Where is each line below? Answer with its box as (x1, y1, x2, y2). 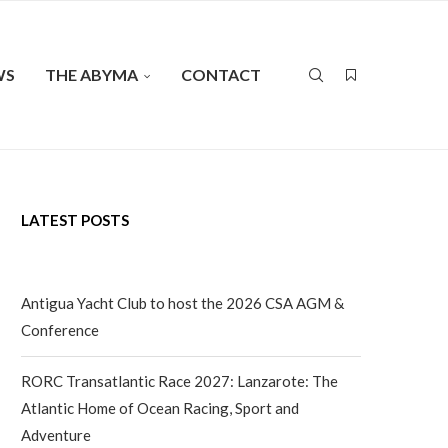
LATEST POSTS (21, 211, 129, 229)
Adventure (21, 426, 91, 444)
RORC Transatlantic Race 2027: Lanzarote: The (21, 372, 338, 390)
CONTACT (181, 65, 261, 84)
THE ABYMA (45, 65, 138, 84)
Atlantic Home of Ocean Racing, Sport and (21, 399, 299, 417)
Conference (21, 321, 99, 339)
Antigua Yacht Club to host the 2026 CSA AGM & (21, 294, 344, 312)
